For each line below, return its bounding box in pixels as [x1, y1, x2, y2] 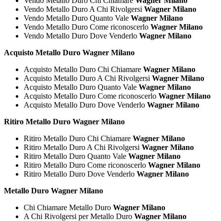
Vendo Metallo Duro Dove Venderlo [24, 32, 139, 40]
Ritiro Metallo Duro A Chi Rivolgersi [24, 143, 142, 152]
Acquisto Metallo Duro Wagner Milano [4, 48, 135, 57]
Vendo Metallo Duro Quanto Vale [24, 14, 131, 23]
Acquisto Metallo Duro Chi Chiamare [24, 65, 143, 74]
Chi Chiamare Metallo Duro [24, 203, 113, 212]
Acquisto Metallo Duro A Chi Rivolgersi [24, 74, 152, 83]
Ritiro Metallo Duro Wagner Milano [4, 117, 125, 126]
